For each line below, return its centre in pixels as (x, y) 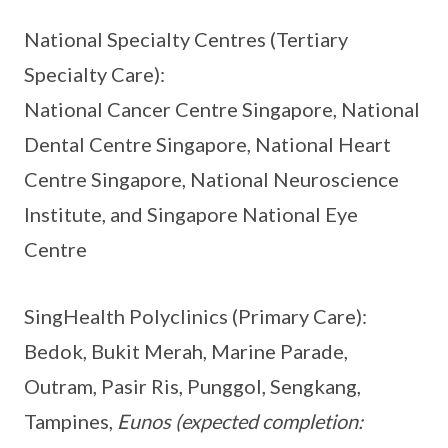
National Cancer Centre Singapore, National (222, 109)
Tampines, (70, 421)
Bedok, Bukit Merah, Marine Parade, (186, 351)
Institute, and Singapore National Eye (191, 214)
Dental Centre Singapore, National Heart (207, 144)
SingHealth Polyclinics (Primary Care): (195, 316)
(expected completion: (269, 421)
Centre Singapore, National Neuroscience (211, 179)
